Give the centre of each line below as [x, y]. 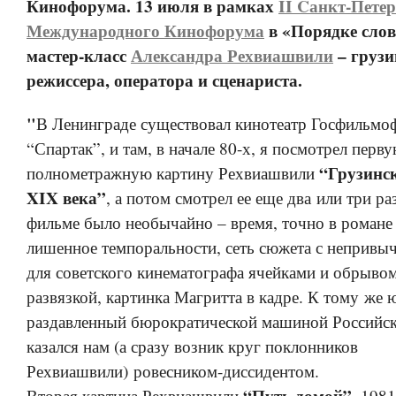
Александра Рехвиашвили [232, 56]
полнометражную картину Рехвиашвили [173, 173]
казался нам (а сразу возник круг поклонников [192, 346]
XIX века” [66, 198]
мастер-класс [76, 56]
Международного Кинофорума [145, 31]
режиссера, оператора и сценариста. [167, 80]
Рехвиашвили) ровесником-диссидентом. [173, 371]
